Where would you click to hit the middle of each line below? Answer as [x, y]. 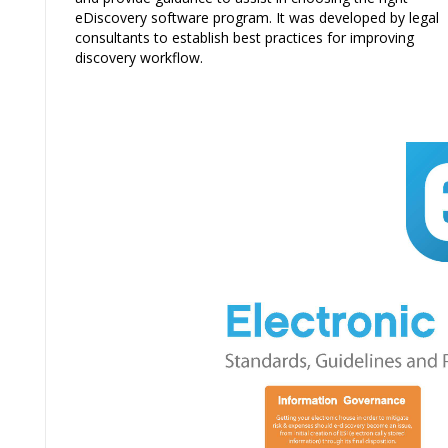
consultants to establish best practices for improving [244, 37]
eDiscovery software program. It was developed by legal [257, 17]
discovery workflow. [139, 57]
